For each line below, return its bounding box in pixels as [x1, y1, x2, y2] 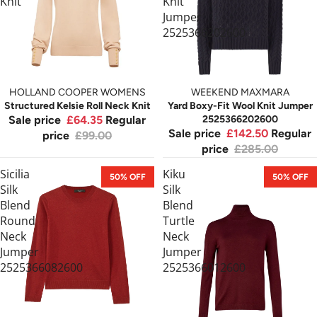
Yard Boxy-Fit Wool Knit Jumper [167, 100, 313, 113]
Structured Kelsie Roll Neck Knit [4, 100, 151, 113]
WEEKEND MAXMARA [190, 86, 289, 99]
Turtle [163, 213, 195, 229]
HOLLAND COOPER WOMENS [8, 86, 146, 99]
